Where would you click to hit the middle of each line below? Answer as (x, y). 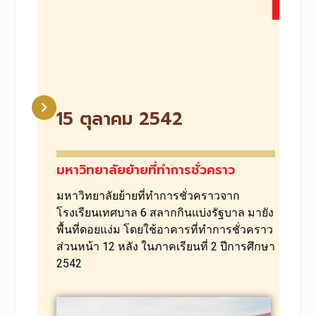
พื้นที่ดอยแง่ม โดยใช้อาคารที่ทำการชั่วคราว (164, 229)
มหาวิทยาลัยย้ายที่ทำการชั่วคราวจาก (148, 195)
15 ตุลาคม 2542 (119, 119)
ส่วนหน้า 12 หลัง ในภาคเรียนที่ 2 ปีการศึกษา (165, 246)
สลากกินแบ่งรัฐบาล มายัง (211, 212)
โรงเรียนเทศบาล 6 (103, 212)
